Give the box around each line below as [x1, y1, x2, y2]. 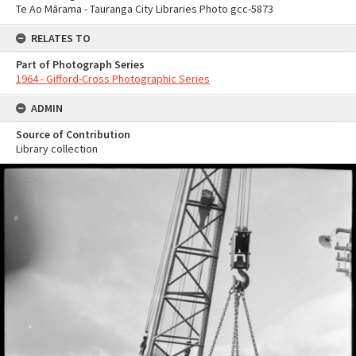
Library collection [16, 141, 98, 156]
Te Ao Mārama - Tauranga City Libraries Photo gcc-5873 [16, 2, 273, 16]
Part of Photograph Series [16, 57, 145, 72]
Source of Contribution [16, 127, 130, 141]
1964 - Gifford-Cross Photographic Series [16, 72, 210, 86]
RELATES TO [31, 31, 91, 45]
